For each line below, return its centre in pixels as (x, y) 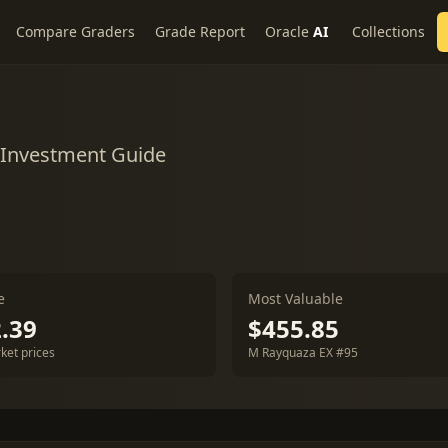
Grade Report (200, 31)
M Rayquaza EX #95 (303, 352)
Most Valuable (295, 298)
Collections (388, 31)
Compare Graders (75, 31)
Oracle (287, 31)
